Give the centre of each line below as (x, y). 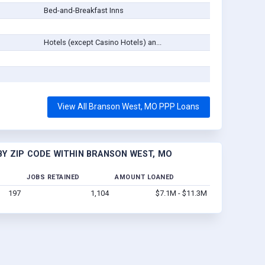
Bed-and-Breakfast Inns (83, 11)
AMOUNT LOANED (145, 177)
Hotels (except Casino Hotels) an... (102, 43)
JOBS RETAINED (53, 177)
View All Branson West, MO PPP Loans (129, 107)
